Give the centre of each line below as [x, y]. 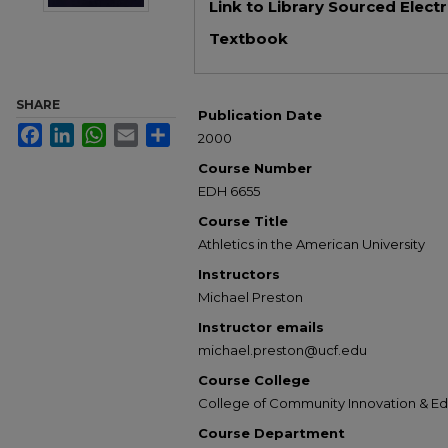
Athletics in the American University [311, 244]
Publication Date [260, 115]
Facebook [70, 130]
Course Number [255, 168]
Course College [254, 380]
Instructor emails [261, 327]
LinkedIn [98, 130]
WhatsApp [136, 130]
